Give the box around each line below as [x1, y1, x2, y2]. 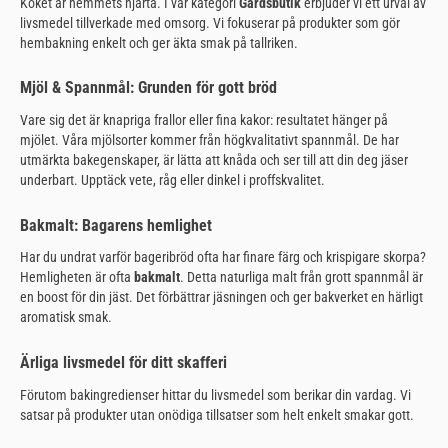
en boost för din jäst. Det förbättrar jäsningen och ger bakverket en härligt [20, 289, 423, 306]
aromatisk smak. [20, 309, 112, 326]
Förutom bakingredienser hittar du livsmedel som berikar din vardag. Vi [20, 386, 411, 403]
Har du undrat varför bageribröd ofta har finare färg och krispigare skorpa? [20, 249, 426, 266]
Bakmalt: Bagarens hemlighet [20, 215, 212, 235]
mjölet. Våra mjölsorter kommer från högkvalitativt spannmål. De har [20, 132, 399, 149]
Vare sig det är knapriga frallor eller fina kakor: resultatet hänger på [20, 112, 388, 129]
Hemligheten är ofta [20, 269, 134, 286]
